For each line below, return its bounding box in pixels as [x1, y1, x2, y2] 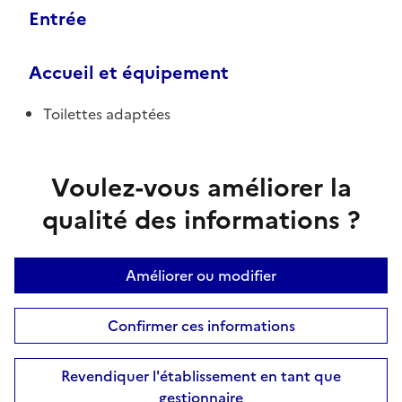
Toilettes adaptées [43, 102, 170, 125]
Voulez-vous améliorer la [50, 168, 352, 206]
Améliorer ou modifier [126, 264, 276, 286]
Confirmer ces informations [107, 314, 295, 336]
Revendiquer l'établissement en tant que [61, 364, 341, 387]
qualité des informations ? [41, 200, 361, 239]
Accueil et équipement [29, 58, 229, 86]
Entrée [29, 4, 87, 32]
